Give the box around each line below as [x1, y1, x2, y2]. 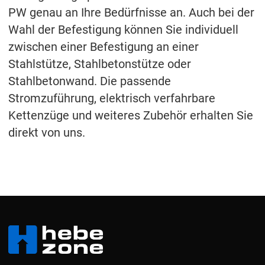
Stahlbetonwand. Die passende [8, 74, 171, 88]
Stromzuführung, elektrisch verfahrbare [8, 91, 215, 105]
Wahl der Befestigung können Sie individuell [8, 22, 238, 37]
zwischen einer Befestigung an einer [8, 40, 199, 54]
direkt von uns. [8, 125, 85, 140]
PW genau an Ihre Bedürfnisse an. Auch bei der [8, 5, 254, 20]
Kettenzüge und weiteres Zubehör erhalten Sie [8, 108, 253, 122]
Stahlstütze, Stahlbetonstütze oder [8, 57, 191, 71]
